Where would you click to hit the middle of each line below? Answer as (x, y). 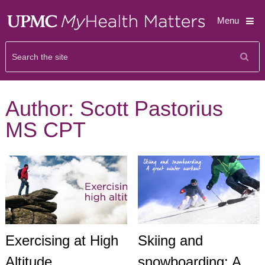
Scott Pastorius (151, 109)
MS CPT (45, 130)
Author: (42, 109)
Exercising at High (62, 241)
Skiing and (170, 241)
